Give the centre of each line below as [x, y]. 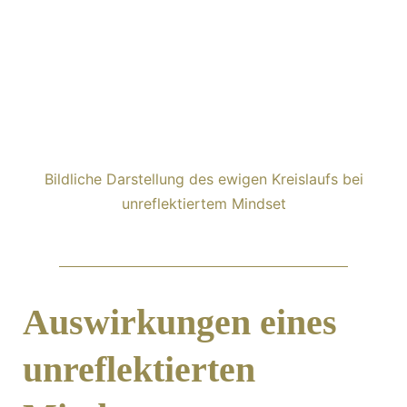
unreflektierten [139, 369]
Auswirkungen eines [180, 322]
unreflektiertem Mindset [203, 203]
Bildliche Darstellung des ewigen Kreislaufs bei [203, 179]
